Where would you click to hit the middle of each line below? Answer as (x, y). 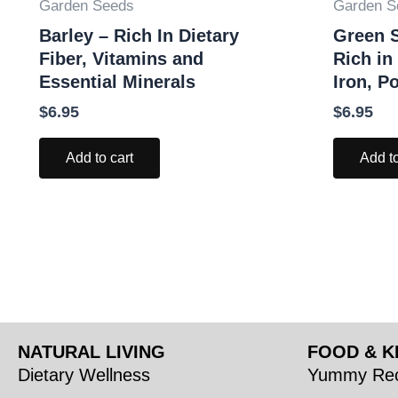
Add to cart (99, 157)
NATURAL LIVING (92, 352)
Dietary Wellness (84, 375)
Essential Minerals (117, 81)
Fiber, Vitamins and (121, 58)
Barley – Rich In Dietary (139, 35)
